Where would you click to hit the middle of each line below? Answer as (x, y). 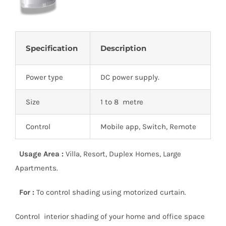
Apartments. (37, 168)
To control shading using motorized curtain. (110, 192)
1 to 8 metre (122, 102)
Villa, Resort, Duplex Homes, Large (122, 154)
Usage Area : (39, 154)
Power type (44, 77)
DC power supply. (130, 77)
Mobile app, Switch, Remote (148, 126)
